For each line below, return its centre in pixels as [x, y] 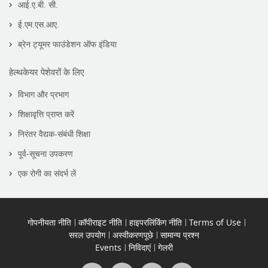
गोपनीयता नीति [49, 223]
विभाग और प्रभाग [43, 95]
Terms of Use [215, 223]
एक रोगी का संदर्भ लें [47, 173]
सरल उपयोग [87, 235]
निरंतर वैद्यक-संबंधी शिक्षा [54, 134]
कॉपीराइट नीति [100, 223]
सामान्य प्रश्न [180, 235]
